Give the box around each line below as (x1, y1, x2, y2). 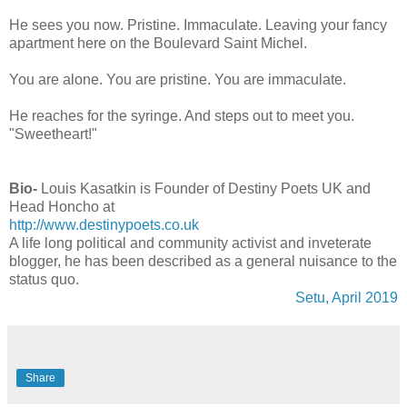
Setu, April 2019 (295, 289, 398, 305)
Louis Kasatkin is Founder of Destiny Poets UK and (37, 180, 371, 196)
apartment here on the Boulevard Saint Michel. (9, 35, 307, 51)
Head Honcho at (9, 198, 114, 214)
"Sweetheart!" (9, 125, 97, 142)
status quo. (9, 271, 79, 287)
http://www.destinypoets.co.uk (9, 216, 199, 233)
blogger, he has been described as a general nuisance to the (9, 253, 397, 269)
